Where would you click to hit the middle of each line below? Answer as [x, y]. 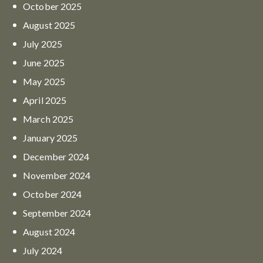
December [46, 156]
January [40, 137]
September [47, 213]
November [46, 175]
